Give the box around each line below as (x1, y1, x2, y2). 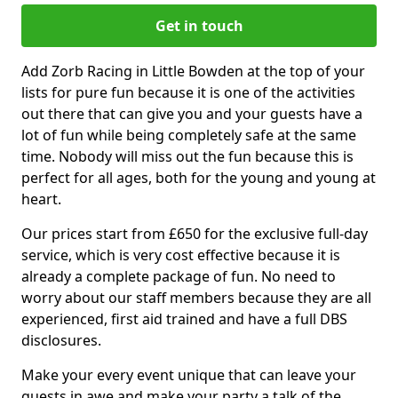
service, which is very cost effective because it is (21, 244, 340, 265)
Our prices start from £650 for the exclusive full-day (21, 223, 368, 243)
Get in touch (155, 15, 243, 36)
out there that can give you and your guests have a (21, 103, 362, 123)
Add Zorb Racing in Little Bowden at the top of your (21, 60, 365, 81)
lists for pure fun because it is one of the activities (21, 82, 355, 102)
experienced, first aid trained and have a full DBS (21, 308, 347, 329)
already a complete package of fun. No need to (21, 266, 336, 286)
